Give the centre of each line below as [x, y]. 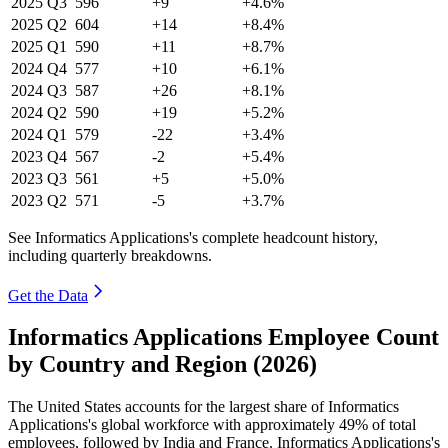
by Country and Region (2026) [162, 364]
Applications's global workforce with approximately [173, 425]
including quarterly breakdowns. [110, 255]
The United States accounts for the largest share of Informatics [203, 407]
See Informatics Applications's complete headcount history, [193, 237]
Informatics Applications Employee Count [223, 337]
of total [392, 425]
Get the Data [48, 295]
